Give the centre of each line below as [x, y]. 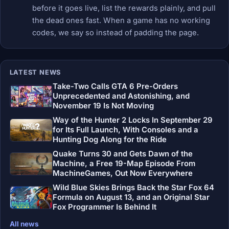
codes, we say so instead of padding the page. [115, 33]
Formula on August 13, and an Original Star [131, 197]
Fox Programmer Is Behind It [104, 207]
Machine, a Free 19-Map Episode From [124, 163]
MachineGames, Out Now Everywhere [122, 173]
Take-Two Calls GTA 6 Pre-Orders [115, 87]
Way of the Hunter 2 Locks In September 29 [132, 120]
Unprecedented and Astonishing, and [121, 96]
